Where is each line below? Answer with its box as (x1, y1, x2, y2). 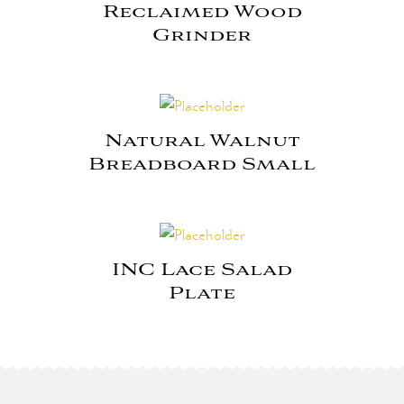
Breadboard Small (88, 153, 316, 176)
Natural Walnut (104, 130, 300, 152)
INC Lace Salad (112, 259, 292, 281)
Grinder (152, 24, 252, 47)
